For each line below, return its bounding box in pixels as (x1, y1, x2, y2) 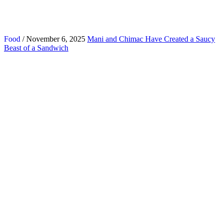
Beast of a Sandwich (4, 43, 68, 52)
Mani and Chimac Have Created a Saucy (87, 34, 215, 43)
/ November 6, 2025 (20, 34, 85, 43)
